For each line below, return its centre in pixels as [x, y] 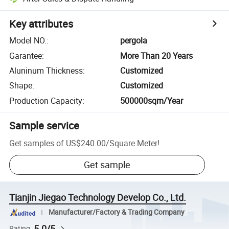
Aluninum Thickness [46, 70]
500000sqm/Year [152, 100]
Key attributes [41, 24]
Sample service [44, 125]
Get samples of [37, 143]
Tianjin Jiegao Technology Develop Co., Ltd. [98, 198]
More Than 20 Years [157, 55]
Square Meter [134, 143]
